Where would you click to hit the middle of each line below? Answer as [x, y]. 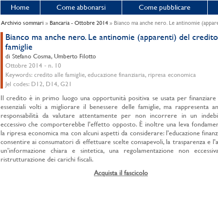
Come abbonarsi [81, 7]
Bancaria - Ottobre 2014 [79, 23]
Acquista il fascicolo [121, 173]
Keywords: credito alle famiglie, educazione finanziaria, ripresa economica [100, 75]
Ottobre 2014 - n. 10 [33, 65]
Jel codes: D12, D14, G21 [38, 84]
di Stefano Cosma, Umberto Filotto [50, 56]
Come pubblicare [164, 7]
